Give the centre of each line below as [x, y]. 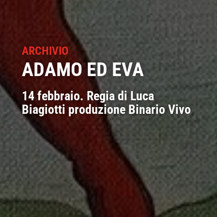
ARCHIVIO [45, 51]
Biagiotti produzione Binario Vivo [106, 109]
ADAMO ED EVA [83, 69]
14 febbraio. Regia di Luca [88, 96]
